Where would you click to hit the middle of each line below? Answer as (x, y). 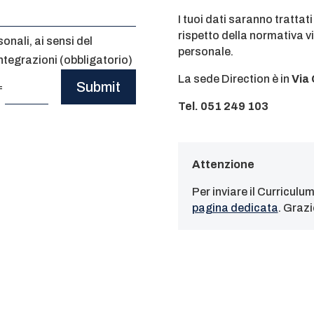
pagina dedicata (235, 208)
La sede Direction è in (234, 79)
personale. (205, 52)
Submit (99, 87)
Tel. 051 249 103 (223, 107)
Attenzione (223, 165)
